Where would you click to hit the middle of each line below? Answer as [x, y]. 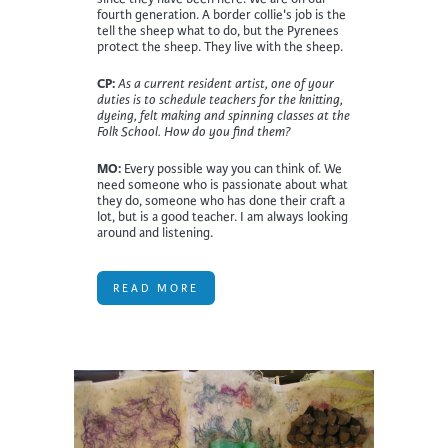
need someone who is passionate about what [222, 184]
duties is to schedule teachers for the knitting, [220, 99]
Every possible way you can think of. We [231, 168]
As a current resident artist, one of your [226, 83]
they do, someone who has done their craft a [221, 200]
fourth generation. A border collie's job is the [221, 14]
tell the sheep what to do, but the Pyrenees [218, 30]
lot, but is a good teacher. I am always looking [222, 216]
